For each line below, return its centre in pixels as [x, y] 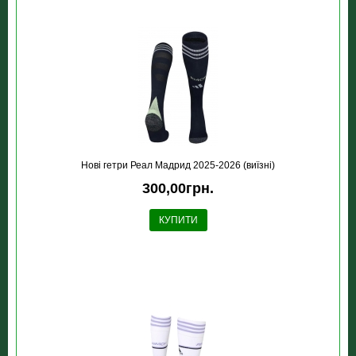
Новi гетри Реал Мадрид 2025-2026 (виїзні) [178, 165]
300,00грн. [178, 188]
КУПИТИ [178, 220]
